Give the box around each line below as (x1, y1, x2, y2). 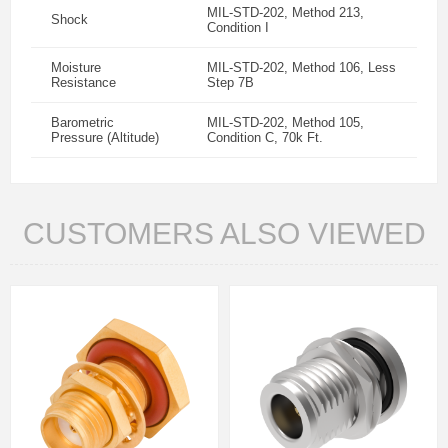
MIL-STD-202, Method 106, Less (207, 60, 396, 75)
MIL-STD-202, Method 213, (207, 5, 364, 20)
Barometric (51, 115, 114, 130)
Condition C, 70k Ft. (207, 130, 323, 145)
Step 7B (207, 75, 254, 90)
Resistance (51, 75, 116, 90)
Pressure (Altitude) (51, 130, 159, 145)
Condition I (207, 20, 269, 35)
